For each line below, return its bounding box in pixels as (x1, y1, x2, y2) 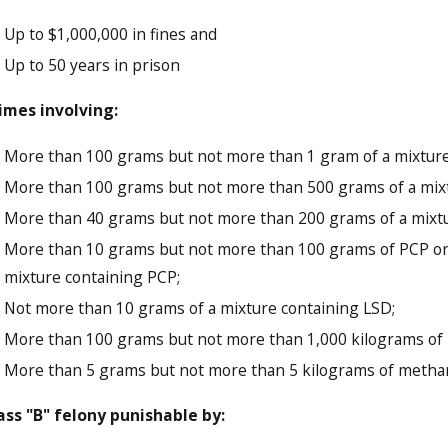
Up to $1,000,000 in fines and (4, 23, 218, 46)
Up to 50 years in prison (4, 54, 181, 77)
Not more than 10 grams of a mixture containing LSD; (4, 296, 396, 319)
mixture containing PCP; (4, 265, 181, 288)
